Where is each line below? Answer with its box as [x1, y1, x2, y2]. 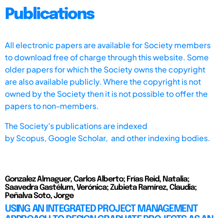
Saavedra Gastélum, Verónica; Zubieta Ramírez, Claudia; [5, 183, 197, 192]
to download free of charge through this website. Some [5, 52, 209, 62]
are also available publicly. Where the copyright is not [5, 76, 201, 87]
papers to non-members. [5, 100, 99, 111]
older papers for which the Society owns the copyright [5, 64, 205, 74]
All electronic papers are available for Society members [5, 39, 211, 50]
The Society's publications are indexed [5, 120, 147, 131]
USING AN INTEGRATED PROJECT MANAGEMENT [5, 203, 198, 214]
